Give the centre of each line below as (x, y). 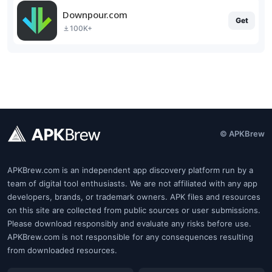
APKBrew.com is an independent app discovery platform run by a (130, 170)
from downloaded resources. (62, 250)
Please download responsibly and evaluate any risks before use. (129, 223)
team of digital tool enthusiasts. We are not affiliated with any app (132, 183)
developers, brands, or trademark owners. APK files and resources (134, 197)
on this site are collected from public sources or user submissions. (134, 210)
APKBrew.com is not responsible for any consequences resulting (130, 237)
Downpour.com (95, 14)
